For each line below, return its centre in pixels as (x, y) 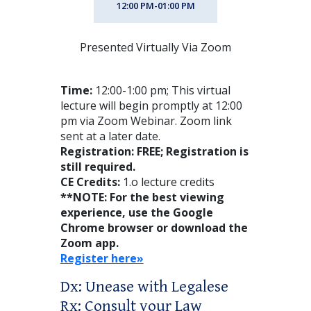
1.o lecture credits (168, 182)
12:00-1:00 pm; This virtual (161, 90)
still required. (98, 166)
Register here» (102, 258)
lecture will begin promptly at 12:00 (151, 105)
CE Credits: (91, 182)
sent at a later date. (110, 136)
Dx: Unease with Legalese (144, 286)
